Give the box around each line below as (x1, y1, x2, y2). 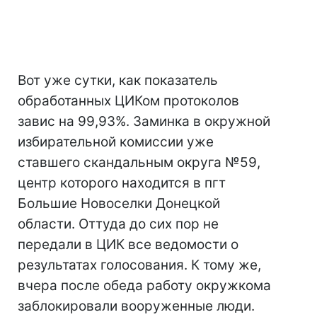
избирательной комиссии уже (18, 134, 214, 151)
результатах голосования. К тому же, (18, 257, 261, 274)
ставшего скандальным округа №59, (18, 154, 260, 171)
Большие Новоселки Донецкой (18, 195, 220, 212)
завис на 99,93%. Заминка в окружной (18, 113, 270, 130)
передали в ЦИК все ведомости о (18, 236, 238, 253)
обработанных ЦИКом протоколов (18, 93, 239, 110)
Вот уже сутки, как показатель (18, 72, 218, 89)
